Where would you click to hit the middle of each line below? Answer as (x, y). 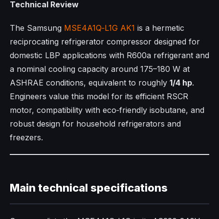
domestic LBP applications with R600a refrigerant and (109, 55)
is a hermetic (160, 28)
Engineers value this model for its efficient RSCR (99, 97)
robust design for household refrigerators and (95, 124)
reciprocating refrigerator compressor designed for (105, 42)
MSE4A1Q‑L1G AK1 (99, 28)
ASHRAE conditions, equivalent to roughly (90, 83)
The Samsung (37, 28)
